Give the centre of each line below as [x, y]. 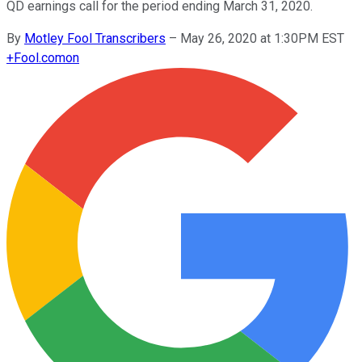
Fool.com [40, 57]
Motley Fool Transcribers [95, 38]
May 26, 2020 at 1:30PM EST [262, 38]
